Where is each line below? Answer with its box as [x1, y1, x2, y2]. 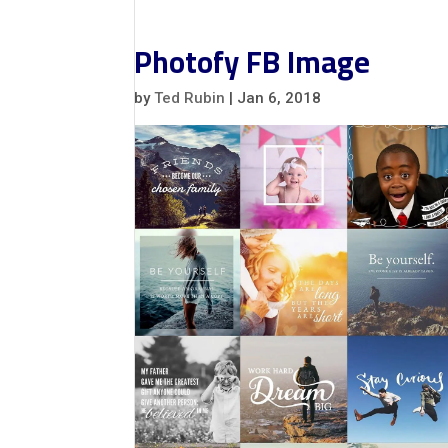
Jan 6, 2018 [237, 89, 322, 107]
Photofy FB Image [134, 34, 371, 90]
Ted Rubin [154, 89, 226, 107]
